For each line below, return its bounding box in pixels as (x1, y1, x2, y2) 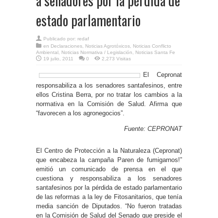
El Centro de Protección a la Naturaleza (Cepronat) (36, 146, 182, 154)
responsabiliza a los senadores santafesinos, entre (36, 81, 182, 89)
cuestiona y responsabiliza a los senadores (36, 174, 182, 182)
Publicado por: (43, 36, 77, 41)
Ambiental (36, 49, 58, 55)
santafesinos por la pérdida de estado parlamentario (36, 183, 182, 191)
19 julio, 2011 (43, 55, 73, 61)
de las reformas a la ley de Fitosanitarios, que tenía (36, 193, 182, 200)
